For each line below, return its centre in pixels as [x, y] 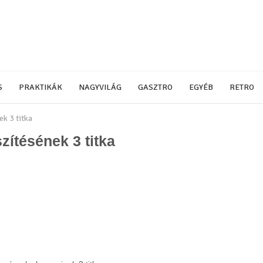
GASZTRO [155, 87]
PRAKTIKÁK [41, 87]
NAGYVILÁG [100, 87]
